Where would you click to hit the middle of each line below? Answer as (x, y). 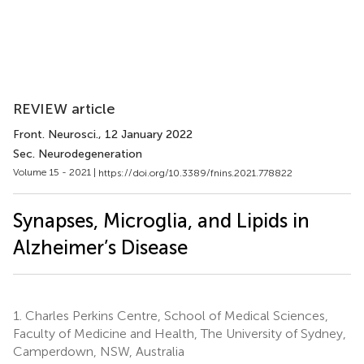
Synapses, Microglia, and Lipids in (161, 220)
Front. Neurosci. (56, 134)
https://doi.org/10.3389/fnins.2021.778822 (195, 173)
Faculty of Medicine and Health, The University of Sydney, (180, 333)
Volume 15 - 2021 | (56, 172)
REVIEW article (64, 109)
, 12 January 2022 (145, 134)
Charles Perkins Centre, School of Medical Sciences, (175, 315)
